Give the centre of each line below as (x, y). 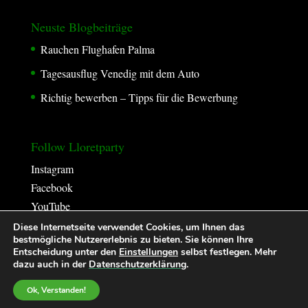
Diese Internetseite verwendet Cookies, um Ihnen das (129, 227)
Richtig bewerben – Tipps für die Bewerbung (139, 97)
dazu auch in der (51, 264)
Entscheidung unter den (66, 252)
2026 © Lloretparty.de (154, 293)
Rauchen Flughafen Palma (97, 49)
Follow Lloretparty (77, 146)
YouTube (50, 206)
